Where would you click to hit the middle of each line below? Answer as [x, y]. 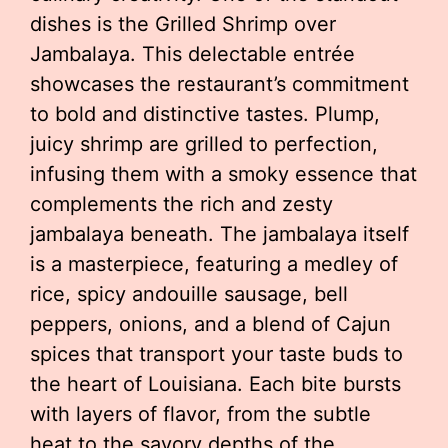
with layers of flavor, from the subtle [200, 414]
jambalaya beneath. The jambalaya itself [219, 234]
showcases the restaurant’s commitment [219, 84]
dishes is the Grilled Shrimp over [183, 24]
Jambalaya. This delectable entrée [192, 54]
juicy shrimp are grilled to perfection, [204, 144]
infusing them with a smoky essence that [223, 174]
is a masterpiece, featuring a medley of [214, 264]
